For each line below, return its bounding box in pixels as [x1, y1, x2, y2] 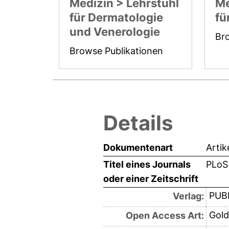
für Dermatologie [70, 10, 164, 24]
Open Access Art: [125, 210, 204, 221]
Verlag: [172, 190, 204, 201]
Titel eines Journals [103, 158, 191, 170]
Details [103, 110, 173, 135]
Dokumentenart [103, 142, 173, 153]
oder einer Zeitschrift [103, 173, 198, 184]
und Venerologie [70, 25, 161, 38]
